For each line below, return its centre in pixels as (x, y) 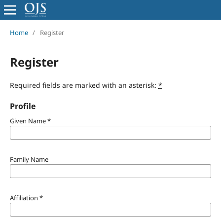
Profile (22, 106)
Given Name (28, 121)
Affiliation (24, 198)
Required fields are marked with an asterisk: (84, 85)
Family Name (29, 159)
